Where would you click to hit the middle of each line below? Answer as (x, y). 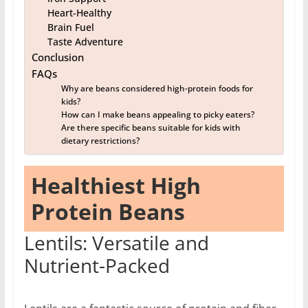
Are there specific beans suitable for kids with (151, 127)
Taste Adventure (85, 41)
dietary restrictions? (101, 140)
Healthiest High (115, 185)
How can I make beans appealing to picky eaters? (158, 114)
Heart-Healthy (79, 12)
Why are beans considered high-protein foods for (157, 88)
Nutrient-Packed (97, 265)
